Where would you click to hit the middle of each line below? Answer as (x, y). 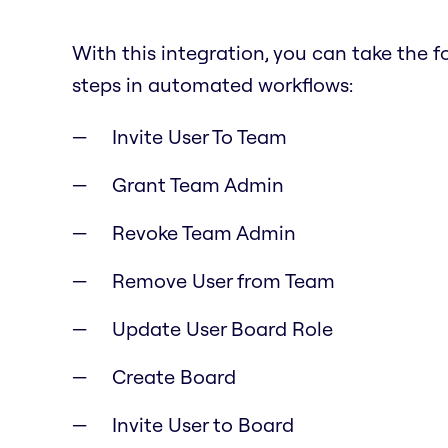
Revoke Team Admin (204, 232)
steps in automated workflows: (212, 84)
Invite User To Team (199, 136)
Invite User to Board (203, 424)
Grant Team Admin (198, 184)
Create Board (174, 376)
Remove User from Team (223, 280)
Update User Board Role (222, 328)
